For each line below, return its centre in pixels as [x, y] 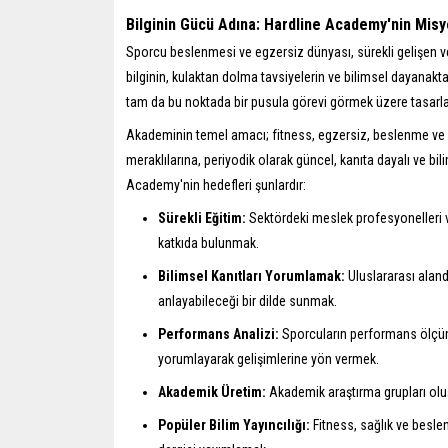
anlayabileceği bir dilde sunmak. [247, 300]
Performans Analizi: [218, 333]
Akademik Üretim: [212, 391]
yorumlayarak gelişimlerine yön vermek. [268, 358]
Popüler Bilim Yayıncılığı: [234, 424]
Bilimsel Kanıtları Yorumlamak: [251, 275]
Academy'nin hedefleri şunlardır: [216, 184]
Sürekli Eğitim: [202, 217]
